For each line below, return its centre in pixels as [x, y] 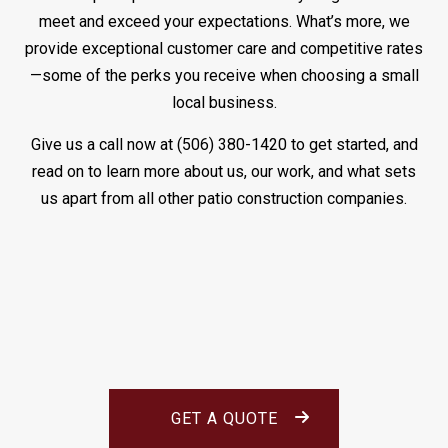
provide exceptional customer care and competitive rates [224, 48]
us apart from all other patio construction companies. [224, 198]
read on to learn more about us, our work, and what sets [224, 171]
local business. [224, 102]
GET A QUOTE [224, 419]
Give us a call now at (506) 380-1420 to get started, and [224, 144]
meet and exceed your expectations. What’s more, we [224, 21]
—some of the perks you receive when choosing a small [224, 75]
